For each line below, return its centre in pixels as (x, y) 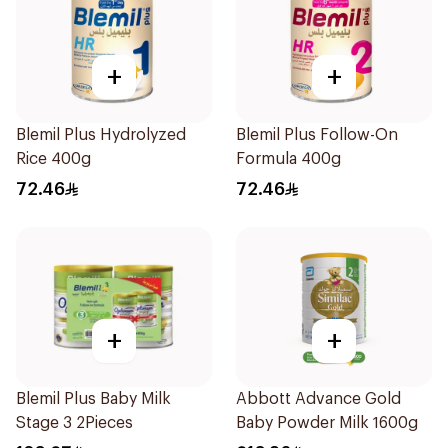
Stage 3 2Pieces (74, 423)
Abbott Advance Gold (318, 399)
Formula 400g (288, 159)
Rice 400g (53, 159)
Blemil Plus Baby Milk (93, 399)
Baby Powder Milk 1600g (327, 423)
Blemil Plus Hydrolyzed (101, 135)
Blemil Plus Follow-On (317, 135)
